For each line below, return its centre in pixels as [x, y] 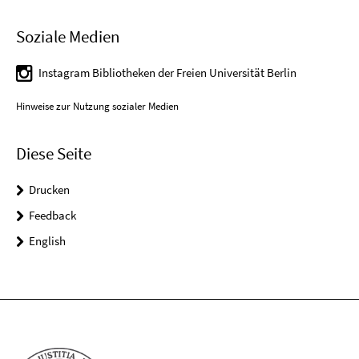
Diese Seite [54, 153]
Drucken [49, 189]
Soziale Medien [68, 36]
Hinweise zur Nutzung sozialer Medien [97, 106]
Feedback [52, 215]
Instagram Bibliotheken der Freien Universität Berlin [167, 72]
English [47, 240]
